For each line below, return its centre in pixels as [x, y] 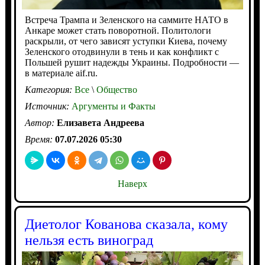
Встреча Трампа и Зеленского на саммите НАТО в [126, 20]
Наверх [132, 183]
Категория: [49, 89]
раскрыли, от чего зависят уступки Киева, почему [126, 41]
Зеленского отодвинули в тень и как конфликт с [122, 51]
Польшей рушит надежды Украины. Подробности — [132, 62]
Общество [115, 89]
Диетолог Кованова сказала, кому [126, 224]
